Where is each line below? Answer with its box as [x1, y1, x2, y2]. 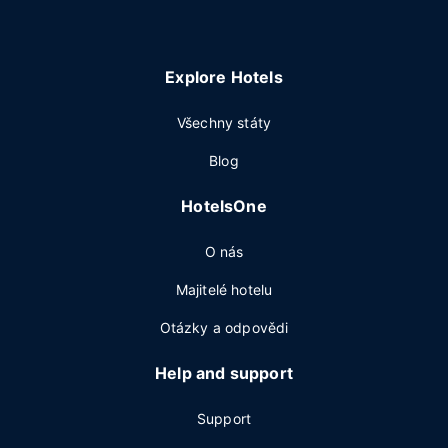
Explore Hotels [165, 67, 283, 87]
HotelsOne [181, 196, 267, 216]
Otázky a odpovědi [159, 319, 289, 336]
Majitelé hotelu [175, 281, 273, 298]
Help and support [155, 363, 293, 383]
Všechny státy [176, 114, 272, 131]
